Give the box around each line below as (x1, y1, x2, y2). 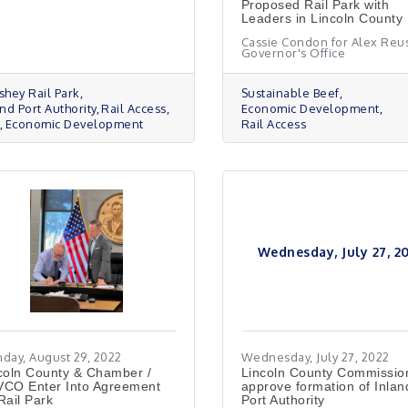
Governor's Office (240, 46, 346, 60)
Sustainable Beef (240, 86, 340, 100)
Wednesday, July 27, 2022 (240, 350, 390, 364)
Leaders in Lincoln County (240, 11, 403, 25)
